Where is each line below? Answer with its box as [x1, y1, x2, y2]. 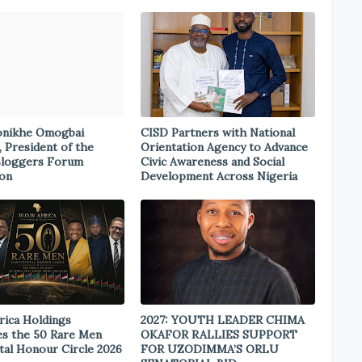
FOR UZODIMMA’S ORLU [141, 342, 279, 356]
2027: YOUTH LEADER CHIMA [141, 313, 305, 327]
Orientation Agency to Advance [141, 140, 308, 154]
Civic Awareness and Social [141, 154, 284, 169]
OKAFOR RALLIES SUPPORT [141, 327, 297, 342]
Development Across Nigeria [141, 169, 297, 183]
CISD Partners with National [141, 125, 295, 140]
